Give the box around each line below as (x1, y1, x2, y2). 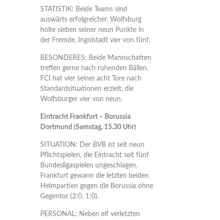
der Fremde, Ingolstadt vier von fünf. (40, 37, 150, 44)
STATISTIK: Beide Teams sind (40, 6, 127, 13)
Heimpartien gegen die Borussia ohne (40, 183, 153, 190)
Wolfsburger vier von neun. (40, 96, 122, 103)
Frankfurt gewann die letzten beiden (40, 172, 149, 179)
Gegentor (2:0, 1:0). (40, 193, 99, 200)
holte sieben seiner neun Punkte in (40, 27, 144, 33)
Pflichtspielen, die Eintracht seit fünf (40, 152, 149, 159)
